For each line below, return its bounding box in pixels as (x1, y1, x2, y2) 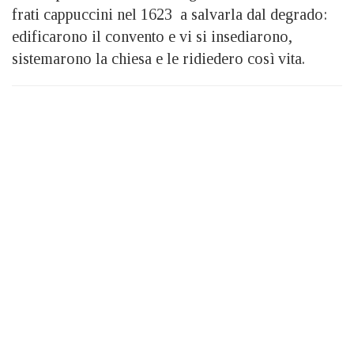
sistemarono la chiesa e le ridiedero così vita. (12, 49, 305, 67)
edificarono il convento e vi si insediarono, (12, 27, 292, 45)
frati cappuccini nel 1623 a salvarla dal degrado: (12, 5, 327, 23)
